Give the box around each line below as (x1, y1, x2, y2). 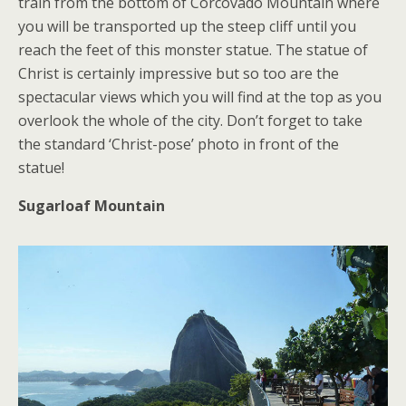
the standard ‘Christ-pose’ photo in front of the (18, 134, 339, 155)
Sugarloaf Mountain (18, 196, 165, 217)
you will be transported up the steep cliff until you (18, 16, 356, 37)
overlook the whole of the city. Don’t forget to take (18, 111, 362, 131)
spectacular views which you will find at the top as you (18, 87, 382, 108)
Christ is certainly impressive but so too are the (18, 63, 339, 84)
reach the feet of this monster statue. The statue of (18, 40, 368, 61)
